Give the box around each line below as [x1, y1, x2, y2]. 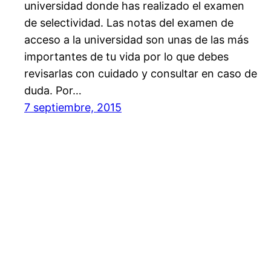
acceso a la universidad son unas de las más [24, 33, 249, 47]
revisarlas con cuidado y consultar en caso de [24, 67, 257, 80]
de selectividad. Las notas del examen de [24, 16, 233, 30]
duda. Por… [24, 84, 82, 97]
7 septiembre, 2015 [24, 101, 122, 114]
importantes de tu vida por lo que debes [24, 50, 229, 64]
